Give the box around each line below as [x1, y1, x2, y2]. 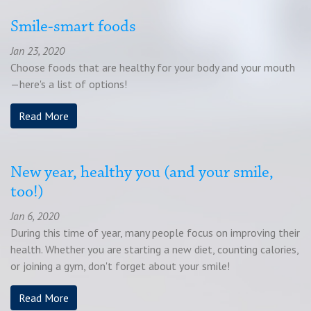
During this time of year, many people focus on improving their [10, 226, 300, 239]
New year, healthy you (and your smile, [10, 165, 274, 181]
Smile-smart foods [10, 19, 136, 35]
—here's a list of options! [10, 77, 127, 91]
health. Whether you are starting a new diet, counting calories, [10, 242, 299, 256]
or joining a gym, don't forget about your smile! [10, 259, 230, 273]
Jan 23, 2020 [10, 44, 65, 58]
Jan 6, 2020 [10, 209, 59, 223]
